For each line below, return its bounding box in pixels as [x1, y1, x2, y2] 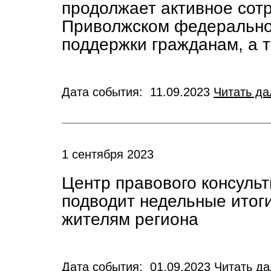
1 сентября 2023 [62, 148, 154, 161]
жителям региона [62, 210, 198, 229]
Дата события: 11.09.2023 [62, 85, 214, 99]
